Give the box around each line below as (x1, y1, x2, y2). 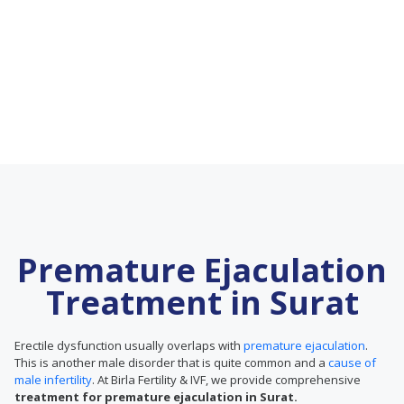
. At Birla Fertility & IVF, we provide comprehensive (92, 372, 361, 388)
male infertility (14, 372, 92, 388)
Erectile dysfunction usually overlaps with (14, 337, 243, 353)
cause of (328, 354, 376, 371)
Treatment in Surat (45, 280, 359, 325)
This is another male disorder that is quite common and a (14, 354, 328, 371)
